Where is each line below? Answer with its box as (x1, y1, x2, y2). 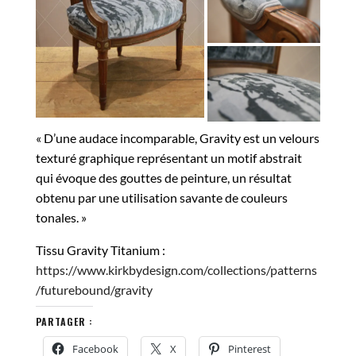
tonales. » (36, 209, 87, 225)
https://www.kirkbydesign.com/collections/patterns (36, 261, 317, 277)
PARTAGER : (36, 314, 93, 328)
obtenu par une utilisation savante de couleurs (36, 189, 288, 205)
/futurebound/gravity (36, 281, 153, 297)
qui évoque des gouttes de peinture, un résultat (36, 169, 292, 185)
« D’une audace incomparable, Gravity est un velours (36, 130, 319, 145)
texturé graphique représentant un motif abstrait (36, 149, 302, 165)
